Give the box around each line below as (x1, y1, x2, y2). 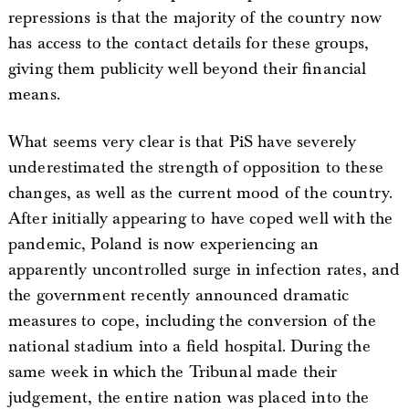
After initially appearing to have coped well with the (7, 207, 393, 229)
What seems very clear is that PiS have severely (7, 131, 357, 152)
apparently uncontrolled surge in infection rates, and (7, 258, 401, 280)
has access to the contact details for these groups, (7, 32, 370, 54)
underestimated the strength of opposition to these (7, 156, 383, 178)
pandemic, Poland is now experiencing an (7, 233, 320, 255)
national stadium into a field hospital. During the (7, 335, 371, 357)
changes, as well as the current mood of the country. (7, 182, 393, 204)
